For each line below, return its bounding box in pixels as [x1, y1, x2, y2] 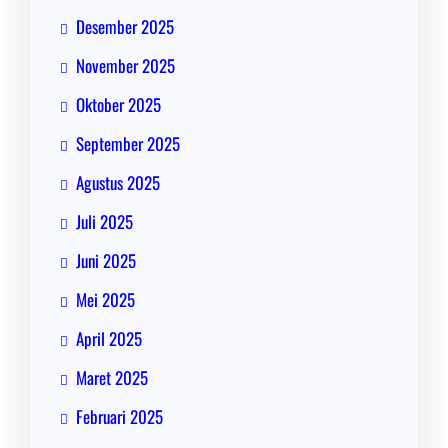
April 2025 [76, 326, 142, 352]
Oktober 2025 [76, 92, 161, 118]
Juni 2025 [76, 248, 136, 274]
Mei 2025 [76, 287, 135, 313]
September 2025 [76, 131, 180, 157]
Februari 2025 [76, 404, 163, 430]
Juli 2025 [76, 209, 133, 235]
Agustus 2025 [76, 170, 160, 196]
